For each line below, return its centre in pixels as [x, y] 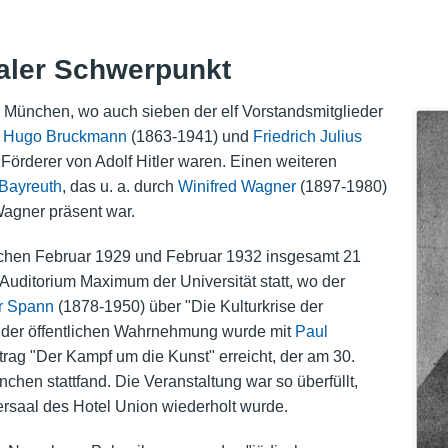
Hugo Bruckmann [64, 137]
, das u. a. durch [119, 187]
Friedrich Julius [307, 137]
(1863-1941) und [189, 137]
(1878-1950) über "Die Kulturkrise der [188, 307]
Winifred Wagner [236, 187]
